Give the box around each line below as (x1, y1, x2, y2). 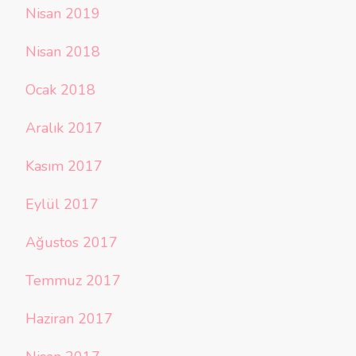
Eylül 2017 (25, 195, 99, 215)
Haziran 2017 (25, 309, 113, 329)
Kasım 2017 (25, 157, 103, 176)
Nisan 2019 (25, 4, 100, 24)
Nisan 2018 (25, 42, 100, 62)
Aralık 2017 (25, 118, 103, 138)
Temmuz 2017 (25, 271, 121, 291)
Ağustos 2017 (25, 233, 118, 253)
